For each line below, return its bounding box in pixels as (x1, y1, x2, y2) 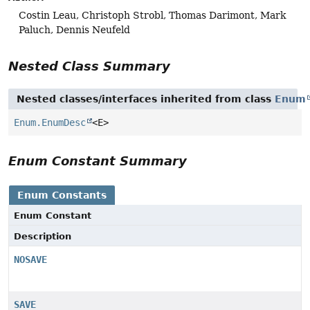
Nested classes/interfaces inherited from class (17, 93, 275, 105)
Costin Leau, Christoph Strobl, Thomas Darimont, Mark (19, 9, 286, 21)
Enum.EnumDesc (14, 117, 86, 129)
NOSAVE (14, 254, 47, 266)
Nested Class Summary (8, 59, 170, 74)
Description (14, 231, 71, 242)
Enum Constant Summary (8, 154, 187, 169)
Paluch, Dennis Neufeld (19, 24, 130, 35)
